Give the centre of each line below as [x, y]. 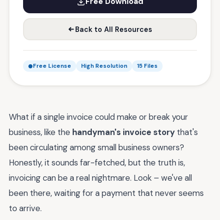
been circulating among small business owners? [96, 147]
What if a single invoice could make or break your [98, 117]
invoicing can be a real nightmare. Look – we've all [100, 178]
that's [186, 132]
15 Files [147, 66]
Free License [52, 66]
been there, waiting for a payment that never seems [106, 193]
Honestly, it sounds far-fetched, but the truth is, [97, 163]
